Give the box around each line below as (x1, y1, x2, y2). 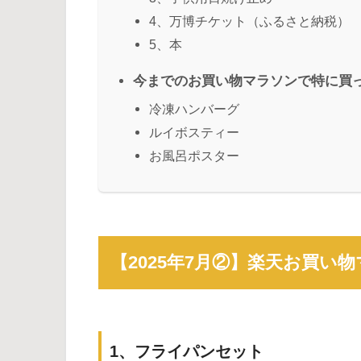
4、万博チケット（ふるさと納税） (149, 13, 350, 28)
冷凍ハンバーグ (149, 101, 239, 116)
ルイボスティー (149, 124, 239, 139)
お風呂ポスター (149, 147, 239, 163)
